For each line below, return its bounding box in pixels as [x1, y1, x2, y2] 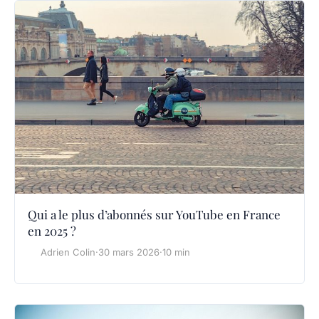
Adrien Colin [41, 246, 95, 258]
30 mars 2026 [98, 246, 159, 258]
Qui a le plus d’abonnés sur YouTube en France [28, 206, 281, 222]
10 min [162, 246, 190, 258]
